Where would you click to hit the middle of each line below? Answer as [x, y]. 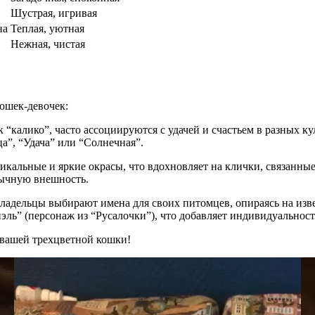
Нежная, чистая [48, 44]
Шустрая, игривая [54, 13]
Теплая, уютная [47, 29]
